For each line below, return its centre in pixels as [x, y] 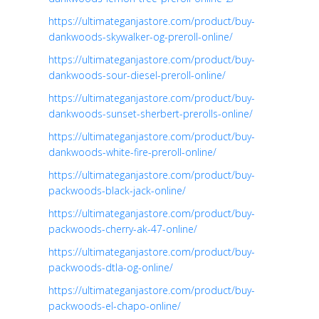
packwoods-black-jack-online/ [117, 190]
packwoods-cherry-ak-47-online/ [123, 229]
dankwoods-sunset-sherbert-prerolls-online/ [151, 113]
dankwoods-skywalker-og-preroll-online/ [141, 36]
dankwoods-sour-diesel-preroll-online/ [137, 75]
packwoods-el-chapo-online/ [115, 305]
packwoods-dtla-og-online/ [111, 267]
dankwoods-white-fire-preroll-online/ [132, 152]
